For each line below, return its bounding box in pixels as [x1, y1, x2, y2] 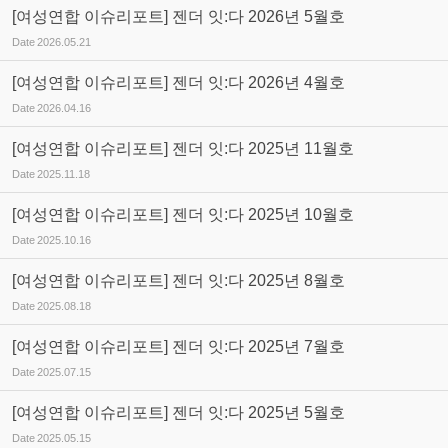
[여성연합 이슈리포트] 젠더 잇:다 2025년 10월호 [12, 206, 354, 223]
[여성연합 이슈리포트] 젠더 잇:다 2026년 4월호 [12, 74, 345, 91]
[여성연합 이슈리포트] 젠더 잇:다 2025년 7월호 [12, 338, 345, 355]
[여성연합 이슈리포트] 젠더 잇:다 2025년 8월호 [12, 272, 345, 289]
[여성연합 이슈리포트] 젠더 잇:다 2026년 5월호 [12, 8, 345, 25]
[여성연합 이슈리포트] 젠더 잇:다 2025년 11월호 [12, 140, 354, 157]
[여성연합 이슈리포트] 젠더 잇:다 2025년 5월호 [12, 404, 345, 421]
